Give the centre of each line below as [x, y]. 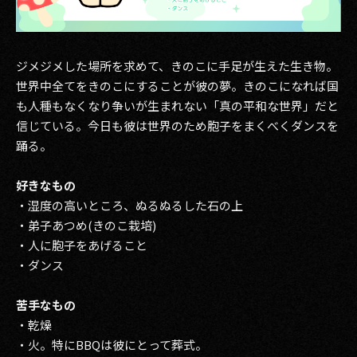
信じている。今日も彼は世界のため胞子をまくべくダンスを [177, 126]
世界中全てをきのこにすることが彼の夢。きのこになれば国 [177, 86]
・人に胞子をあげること [82, 245]
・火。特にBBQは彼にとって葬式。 [112, 345]
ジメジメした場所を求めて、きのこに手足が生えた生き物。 [177, 66]
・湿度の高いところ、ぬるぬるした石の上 [129, 205]
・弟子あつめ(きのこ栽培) [86, 225]
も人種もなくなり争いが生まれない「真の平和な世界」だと [177, 106]
